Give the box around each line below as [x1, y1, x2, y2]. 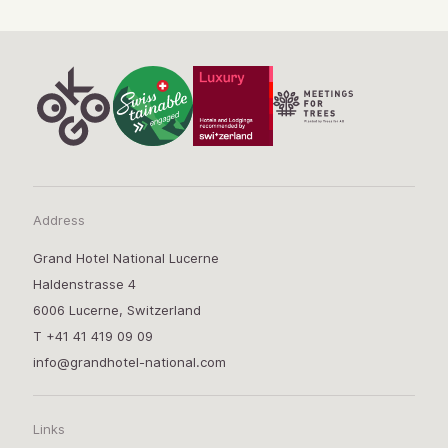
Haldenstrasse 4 [32, 276, 136, 293]
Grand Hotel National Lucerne [32, 250, 219, 267]
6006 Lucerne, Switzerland [32, 302, 201, 319]
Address [32, 212, 85, 229]
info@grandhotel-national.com [32, 354, 226, 371]
